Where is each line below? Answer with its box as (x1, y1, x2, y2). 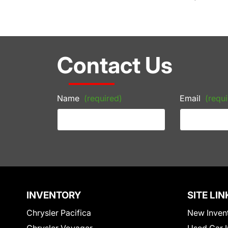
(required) (84, 93, 122, 104)
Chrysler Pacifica (26, 208, 91, 218)
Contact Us (57, 51, 173, 79)
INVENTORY (26, 189, 81, 202)
